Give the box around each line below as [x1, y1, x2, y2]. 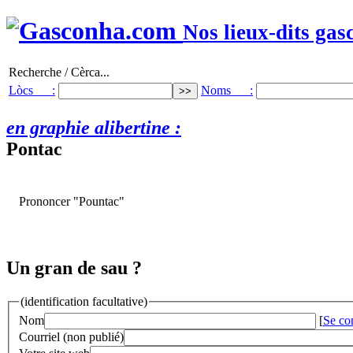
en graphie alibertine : [6, 117, 181, 138]
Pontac [6, 138, 62, 159]
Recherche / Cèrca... [9, 65, 110, 79]
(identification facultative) [20, 294, 147, 308]
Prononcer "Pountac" [19, 194, 124, 208]
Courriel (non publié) [19, 330, 124, 344]
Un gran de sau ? [6, 257, 142, 278]
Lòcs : [9, 83, 55, 97]
